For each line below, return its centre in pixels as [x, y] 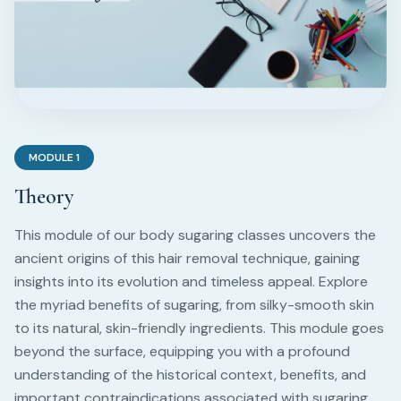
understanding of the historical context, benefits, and [190, 375]
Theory [44, 196]
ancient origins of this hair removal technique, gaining [187, 258]
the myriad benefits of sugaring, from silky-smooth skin [194, 305]
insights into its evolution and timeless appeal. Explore [191, 282]
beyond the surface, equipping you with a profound [182, 351]
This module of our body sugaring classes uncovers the [195, 235]
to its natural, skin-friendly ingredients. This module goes [199, 328]
